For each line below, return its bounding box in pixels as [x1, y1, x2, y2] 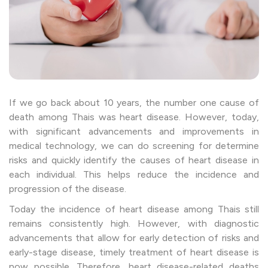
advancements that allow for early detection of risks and [9, 232, 259, 243]
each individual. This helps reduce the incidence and [9, 168, 259, 180]
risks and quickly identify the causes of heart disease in [9, 154, 259, 166]
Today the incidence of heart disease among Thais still [9, 203, 259, 215]
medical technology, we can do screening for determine [9, 139, 259, 151]
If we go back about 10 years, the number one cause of [9, 96, 259, 108]
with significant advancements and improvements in [9, 125, 259, 137]
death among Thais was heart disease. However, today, [9, 111, 259, 123]
